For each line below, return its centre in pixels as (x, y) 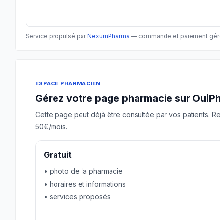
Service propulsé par (56, 36)
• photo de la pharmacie (83, 171)
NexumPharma (109, 36)
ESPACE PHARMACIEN (68, 83)
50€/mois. (51, 126)
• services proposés (77, 197)
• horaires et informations (85, 184)
